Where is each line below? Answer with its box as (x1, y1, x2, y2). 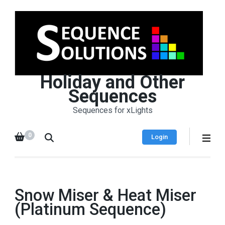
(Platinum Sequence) (15, 200, 166, 219)
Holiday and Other (40, 72, 185, 93)
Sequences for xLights (72, 105, 153, 115)
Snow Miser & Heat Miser (15, 186, 196, 205)
